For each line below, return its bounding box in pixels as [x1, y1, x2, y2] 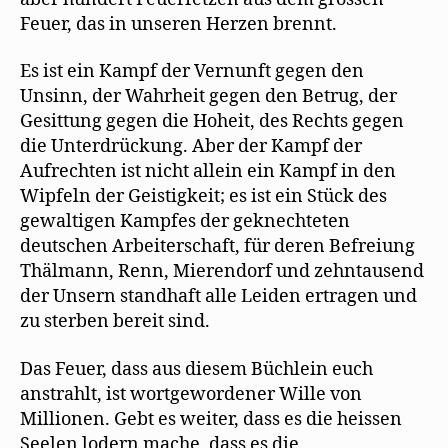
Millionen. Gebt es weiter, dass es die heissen [20, 407, 402, 431]
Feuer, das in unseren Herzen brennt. [20, 12, 337, 36]
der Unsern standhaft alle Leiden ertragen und [20, 285, 417, 309]
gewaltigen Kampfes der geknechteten [20, 210, 350, 234]
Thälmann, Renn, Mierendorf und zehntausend [20, 260, 424, 284]
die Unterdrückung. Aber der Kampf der [20, 135, 362, 159]
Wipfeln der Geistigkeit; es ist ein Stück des [20, 185, 387, 209]
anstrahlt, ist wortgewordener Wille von [20, 382, 362, 406]
